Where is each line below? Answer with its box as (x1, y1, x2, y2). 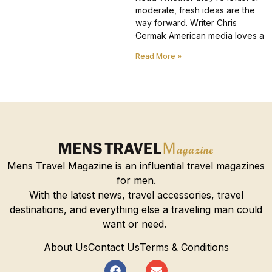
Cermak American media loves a (135, 30, 264, 41)
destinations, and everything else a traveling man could (10, 203, 262, 216)
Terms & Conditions (139, 241, 229, 254)
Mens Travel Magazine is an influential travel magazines (7, 159, 265, 172)
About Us (43, 241, 88, 254)
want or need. (103, 217, 169, 230)
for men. (116, 174, 156, 186)
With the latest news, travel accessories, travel (29, 188, 243, 201)
